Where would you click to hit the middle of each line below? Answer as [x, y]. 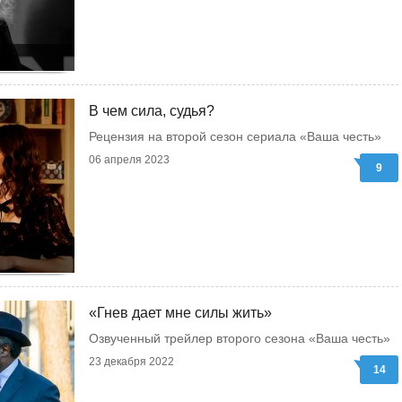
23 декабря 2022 [131, 362]
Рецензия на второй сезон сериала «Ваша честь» [235, 136]
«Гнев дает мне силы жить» [180, 313]
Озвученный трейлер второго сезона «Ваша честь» [240, 338]
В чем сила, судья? [152, 111]
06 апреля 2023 [129, 160]
